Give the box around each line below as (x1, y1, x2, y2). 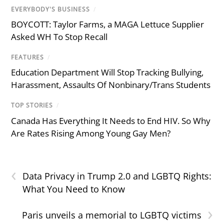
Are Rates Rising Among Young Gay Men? (11, 127, 171, 139)
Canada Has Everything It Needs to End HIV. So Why (11, 114, 211, 126)
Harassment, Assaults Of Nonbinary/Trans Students (11, 79, 211, 91)
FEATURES (11, 53, 44, 62)
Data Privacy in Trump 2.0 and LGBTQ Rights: (22, 169, 212, 182)
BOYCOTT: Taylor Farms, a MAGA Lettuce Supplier (11, 18, 204, 30)
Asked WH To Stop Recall (11, 31, 108, 43)
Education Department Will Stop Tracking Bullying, (11, 66, 204, 78)
